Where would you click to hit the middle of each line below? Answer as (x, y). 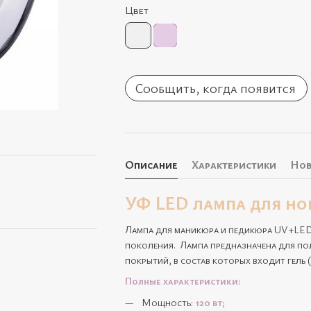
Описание (151, 165)
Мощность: (168, 302)
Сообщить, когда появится (215, 88)
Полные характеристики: (183, 281)
